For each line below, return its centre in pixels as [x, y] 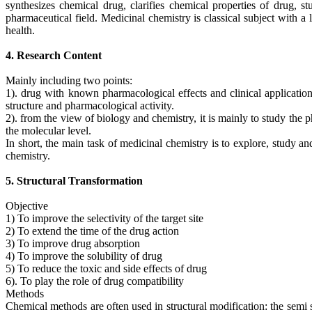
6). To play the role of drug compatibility [95, 281]
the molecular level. [48, 130]
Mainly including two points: [69, 80]
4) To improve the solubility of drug [84, 256]
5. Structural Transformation [74, 180]
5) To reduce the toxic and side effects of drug [106, 268]
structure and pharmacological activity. [90, 105]
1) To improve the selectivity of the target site [104, 218]
